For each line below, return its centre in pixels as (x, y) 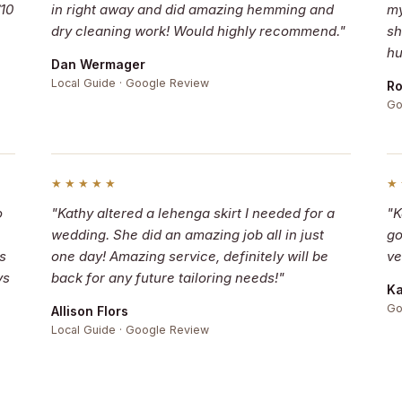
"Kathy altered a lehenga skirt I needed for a (193, 213)
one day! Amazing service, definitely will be (190, 256)
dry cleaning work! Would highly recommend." (199, 31)
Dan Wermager (99, 64)
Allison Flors (90, 311)
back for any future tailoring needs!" (168, 278)
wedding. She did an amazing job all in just (188, 235)
